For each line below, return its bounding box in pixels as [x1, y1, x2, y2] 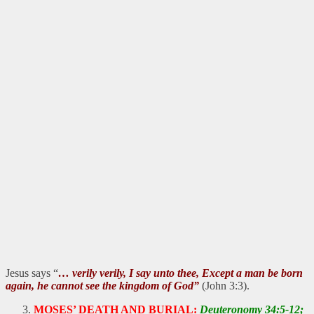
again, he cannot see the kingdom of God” [6, 279, 199, 292]
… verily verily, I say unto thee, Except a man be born [58, 266, 303, 279]
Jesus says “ [6, 266, 58, 279]
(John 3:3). [199, 279, 250, 292]
